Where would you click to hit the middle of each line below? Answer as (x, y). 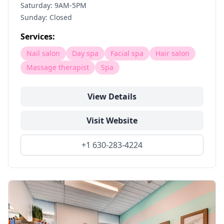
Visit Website (112, 120)
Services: (38, 36)
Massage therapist (58, 67)
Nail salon (43, 53)
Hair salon (172, 53)
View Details (112, 96)
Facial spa (127, 53)
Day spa (85, 53)
